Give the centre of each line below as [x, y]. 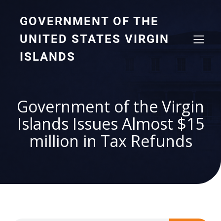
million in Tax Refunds [110, 141]
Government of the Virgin [110, 106]
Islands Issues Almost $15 [110, 124]
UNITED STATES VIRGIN [94, 39]
